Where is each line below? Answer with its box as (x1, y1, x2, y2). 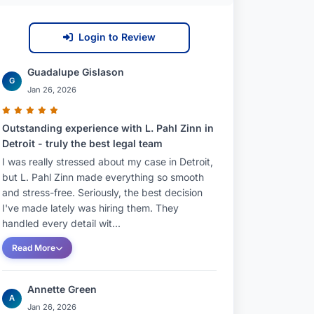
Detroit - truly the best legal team (2, 137, 163, 149)
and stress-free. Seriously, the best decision (2, 186, 203, 198)
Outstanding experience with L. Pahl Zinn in (2, 122, 214, 134)
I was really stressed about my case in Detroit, (2, 156, 213, 168)
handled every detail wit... (2, 217, 121, 229)
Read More (12, 243, 55, 253)
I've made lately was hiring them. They (2, 202, 179, 214)
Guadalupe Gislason (27, 66, 124, 78)
